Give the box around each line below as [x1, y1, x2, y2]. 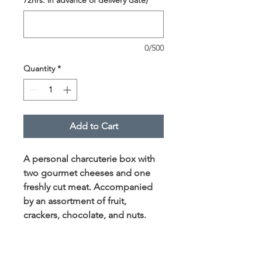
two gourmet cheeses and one [23, 167, 150, 178]
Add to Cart [69, 120, 118, 132]
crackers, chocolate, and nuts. [23, 209, 146, 220]
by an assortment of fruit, [23, 195, 126, 206]
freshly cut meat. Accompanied [23, 181, 153, 192]
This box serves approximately [23, 237, 149, 249]
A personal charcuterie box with [23, 153, 155, 164]
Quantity [23, 63, 55, 74]
